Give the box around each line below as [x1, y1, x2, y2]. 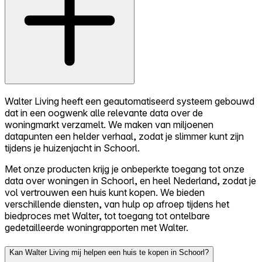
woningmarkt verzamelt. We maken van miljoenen [5, 118, 213, 130]
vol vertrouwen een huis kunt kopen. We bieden [5, 186, 205, 198]
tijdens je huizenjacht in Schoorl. [5, 142, 140, 154]
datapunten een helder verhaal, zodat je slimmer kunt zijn [5, 130, 244, 142]
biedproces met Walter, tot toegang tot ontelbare [5, 209, 210, 222]
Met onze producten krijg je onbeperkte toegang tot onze [5, 163, 244, 175]
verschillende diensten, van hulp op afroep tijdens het [5, 198, 229, 210]
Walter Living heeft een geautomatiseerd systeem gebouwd [5, 95, 254, 107]
